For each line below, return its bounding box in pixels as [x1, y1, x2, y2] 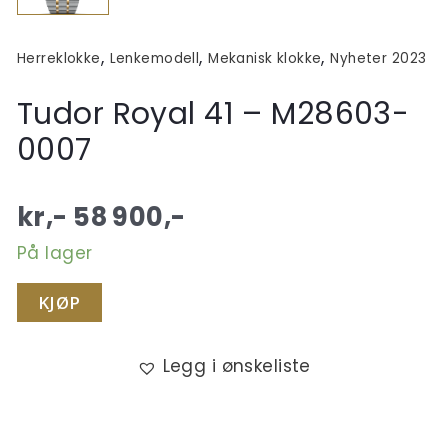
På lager [17, 241, 93, 266]
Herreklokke [17, 49, 101, 69]
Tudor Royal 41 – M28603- [17, 93, 410, 136]
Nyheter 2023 [330, 49, 427, 69]
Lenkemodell [109, 49, 200, 69]
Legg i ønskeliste [162, 354, 311, 379]
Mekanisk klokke [208, 49, 322, 69]
